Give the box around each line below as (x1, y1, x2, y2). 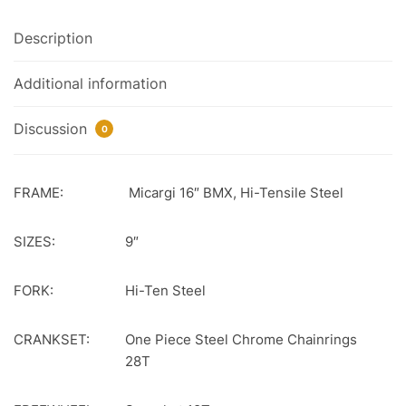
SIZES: (14, 232, 55, 250)
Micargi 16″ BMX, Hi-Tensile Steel (125, 183, 343, 201)
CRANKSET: (14, 330, 90, 348)
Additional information (14, 73, 167, 92)
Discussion (14, 119, 92, 138)
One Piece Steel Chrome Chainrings (125, 330, 357, 348)
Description (14, 28, 92, 47)
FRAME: (14, 183, 67, 201)
